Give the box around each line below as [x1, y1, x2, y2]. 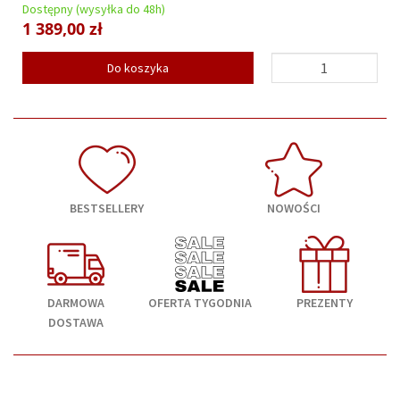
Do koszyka [106, 60, 169, 77]
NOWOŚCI [266, 200, 321, 217]
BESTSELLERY [70, 200, 144, 217]
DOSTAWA [47, 314, 104, 331]
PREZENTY [296, 295, 353, 312]
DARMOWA [46, 295, 104, 312]
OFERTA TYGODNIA [147, 295, 252, 312]
